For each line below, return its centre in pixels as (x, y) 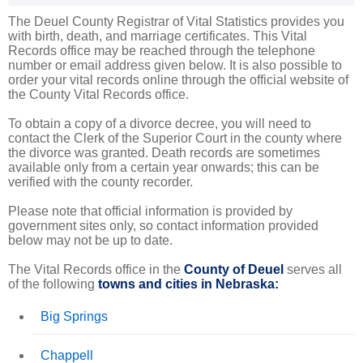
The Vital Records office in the (96, 269)
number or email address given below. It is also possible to (175, 65)
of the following (53, 284)
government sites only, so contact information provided (163, 225)
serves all (313, 269)
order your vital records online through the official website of (178, 79)
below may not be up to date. (90, 240)
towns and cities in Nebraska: (188, 284)
